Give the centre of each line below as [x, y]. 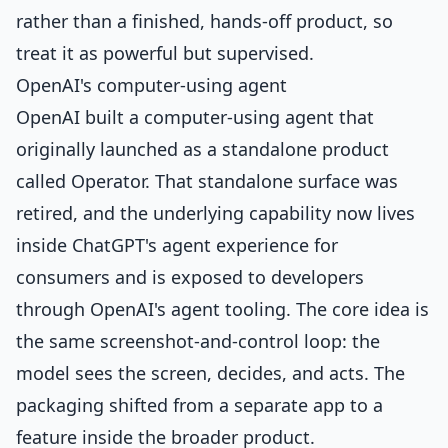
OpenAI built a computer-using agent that [195, 117]
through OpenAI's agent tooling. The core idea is [222, 309]
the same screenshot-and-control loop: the [198, 341]
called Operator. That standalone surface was [207, 181]
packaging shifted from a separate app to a [199, 405]
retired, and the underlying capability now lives [215, 213]
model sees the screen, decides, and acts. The [210, 373]
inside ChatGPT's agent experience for [177, 245]
